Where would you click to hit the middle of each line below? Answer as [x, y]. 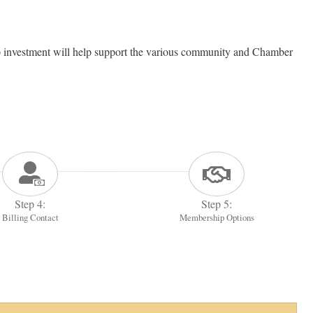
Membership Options [217, 217]
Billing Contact [30, 217]
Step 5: [217, 204]
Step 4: [30, 204]
